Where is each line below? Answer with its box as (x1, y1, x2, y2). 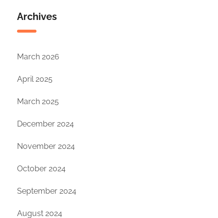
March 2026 (17, 52, 59, 62)
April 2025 (17, 74, 53, 84)
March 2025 (17, 97, 59, 107)
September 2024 (17, 186, 76, 196)
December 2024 (17, 119, 74, 129)
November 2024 (17, 142, 75, 151)
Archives (17, 11, 57, 23)
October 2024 (17, 164, 66, 174)
